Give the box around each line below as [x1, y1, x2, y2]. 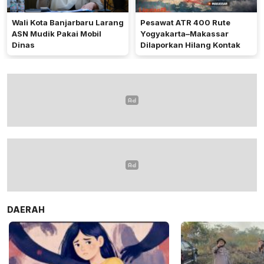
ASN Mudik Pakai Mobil [12, 29, 101, 39]
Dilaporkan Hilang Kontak [140, 40, 240, 50]
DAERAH [7, 204, 45, 215]
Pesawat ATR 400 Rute [140, 18, 230, 28]
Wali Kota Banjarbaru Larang [12, 18, 124, 28]
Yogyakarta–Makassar [140, 29, 229, 39]
